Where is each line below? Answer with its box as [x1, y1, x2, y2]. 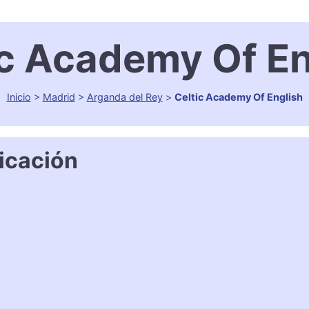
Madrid [42, 91, 75, 103]
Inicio [6, 91, 31, 103]
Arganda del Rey [86, 91, 163, 103]
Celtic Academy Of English [174, 91, 303, 103]
